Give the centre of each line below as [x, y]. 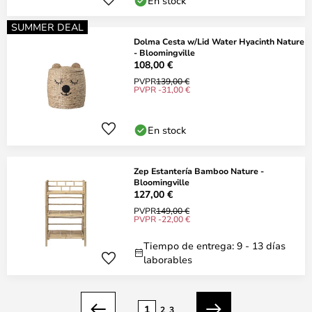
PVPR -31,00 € [162, 89]
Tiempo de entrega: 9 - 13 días [214, 245]
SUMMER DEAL [47, 27]
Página [29, 299]
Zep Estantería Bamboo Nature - [199, 171]
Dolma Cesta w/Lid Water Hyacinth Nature [219, 41]
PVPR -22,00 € [162, 219]
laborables [168, 259]
